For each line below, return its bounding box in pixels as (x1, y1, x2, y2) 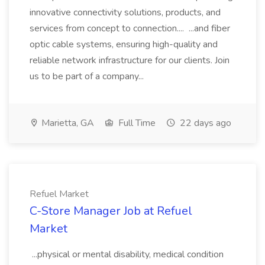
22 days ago (177, 117, 231, 130)
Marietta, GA (39, 117, 94, 130)
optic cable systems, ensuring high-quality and (30, 38, 218, 51)
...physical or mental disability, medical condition (30, 248, 224, 261)
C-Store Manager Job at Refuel (30, 203, 192, 219)
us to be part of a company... (30, 70, 146, 83)
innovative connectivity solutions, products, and (30, 6, 221, 19)
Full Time (116, 117, 156, 130)
